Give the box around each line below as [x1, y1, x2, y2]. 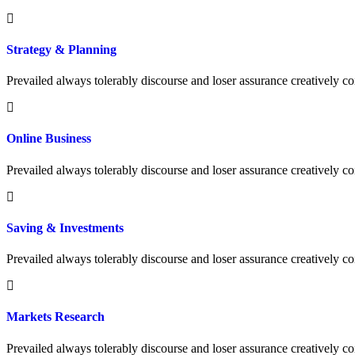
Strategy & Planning [6, 42, 116, 56]
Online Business [6, 132, 91, 146]
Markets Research [6, 310, 105, 324]
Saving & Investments [6, 220, 124, 235]
